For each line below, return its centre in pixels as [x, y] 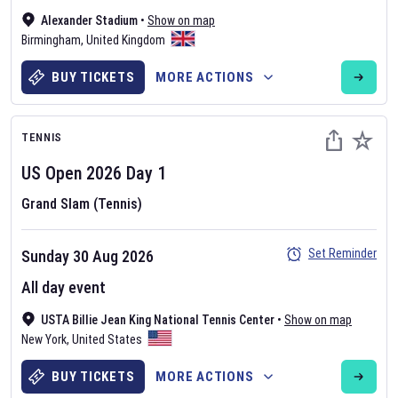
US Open [52, 173]
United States [107, 339]
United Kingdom [126, 40]
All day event [64, 287]
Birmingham [51, 40]
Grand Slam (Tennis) [82, 204]
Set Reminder [342, 253]
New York [44, 339]
